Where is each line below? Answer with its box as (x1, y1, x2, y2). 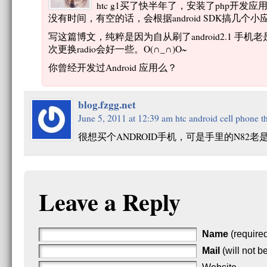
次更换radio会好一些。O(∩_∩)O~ (48, 42, 187, 55)
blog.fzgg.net (77, 97, 136, 112)
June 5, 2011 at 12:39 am (77, 111, 173, 124)
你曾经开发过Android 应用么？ (48, 61, 177, 73)
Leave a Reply (38, 184, 181, 219)
